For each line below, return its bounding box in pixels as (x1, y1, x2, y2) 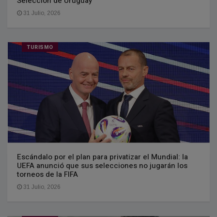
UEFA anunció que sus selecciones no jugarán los (17, 160, 187, 171)
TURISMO (27, 43, 53, 52)
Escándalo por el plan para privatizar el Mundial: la (17, 152, 188, 163)
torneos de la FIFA (17, 169, 78, 180)
